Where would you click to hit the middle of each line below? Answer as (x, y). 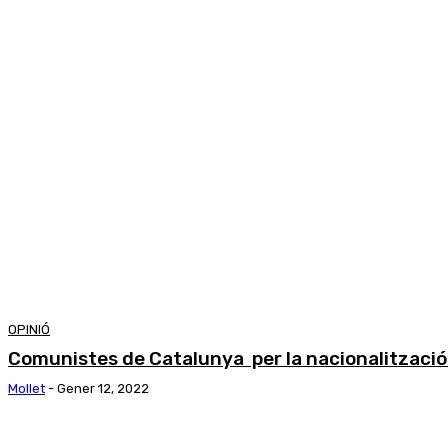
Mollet (26, 388)
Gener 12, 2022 (103, 388)
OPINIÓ (29, 329)
